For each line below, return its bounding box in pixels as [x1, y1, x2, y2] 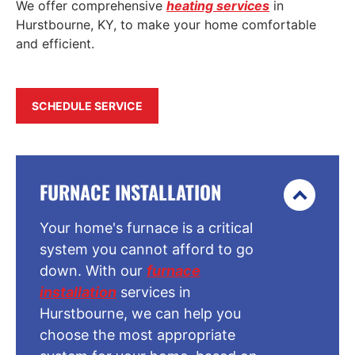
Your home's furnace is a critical [40, 219, 253, 237]
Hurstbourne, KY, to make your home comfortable [16, 17, 316, 33]
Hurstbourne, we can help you [40, 305, 241, 323]
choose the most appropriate [40, 326, 235, 344]
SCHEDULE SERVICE [32, 99, 143, 113]
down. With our [40, 262, 147, 280]
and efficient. [16, 36, 94, 52]
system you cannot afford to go [40, 241, 254, 258]
